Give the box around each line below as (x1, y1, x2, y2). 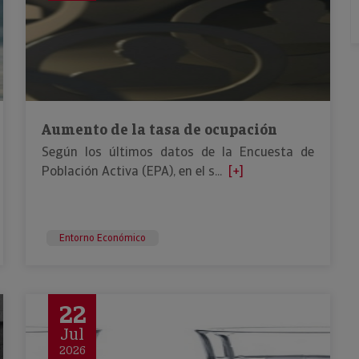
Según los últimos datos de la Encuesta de (42, 143, 314, 160)
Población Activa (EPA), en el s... (42, 163, 222, 179)
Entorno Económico (59, 232, 146, 244)
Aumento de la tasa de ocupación (42, 120, 277, 139)
